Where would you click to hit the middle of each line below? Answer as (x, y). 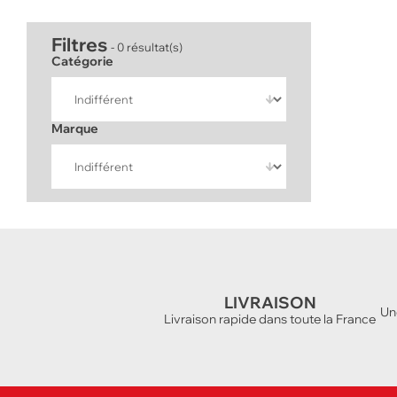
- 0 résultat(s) (147, 47)
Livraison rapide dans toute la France (270, 319)
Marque (75, 129)
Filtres (81, 45)
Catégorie (82, 62)
